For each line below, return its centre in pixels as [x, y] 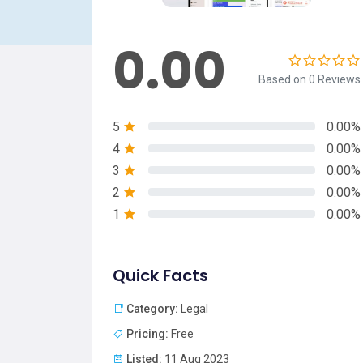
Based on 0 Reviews [310, 79]
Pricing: [147, 333]
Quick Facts [160, 275]
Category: [152, 308]
